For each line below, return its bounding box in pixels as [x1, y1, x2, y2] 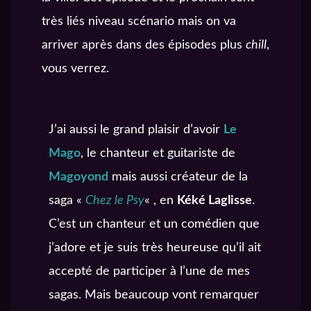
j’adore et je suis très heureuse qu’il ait [49, 241, 261, 254]
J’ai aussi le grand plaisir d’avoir [49, 123, 224, 136]
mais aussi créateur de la [108, 170, 248, 183]
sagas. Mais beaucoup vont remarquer [49, 288, 259, 301]
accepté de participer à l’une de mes [49, 264, 250, 278]
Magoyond [49, 170, 108, 183]
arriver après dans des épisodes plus [42, 38, 246, 51]
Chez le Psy [85, 194, 144, 207]
